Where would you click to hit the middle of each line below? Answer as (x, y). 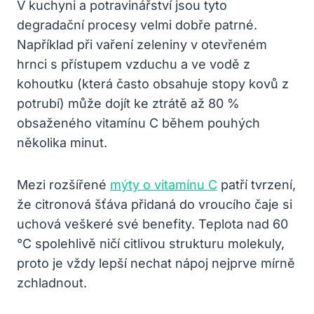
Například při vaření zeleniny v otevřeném (142, 44)
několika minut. (62, 142)
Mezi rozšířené (63, 184)
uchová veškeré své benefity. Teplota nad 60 (152, 224)
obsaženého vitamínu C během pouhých (138, 123)
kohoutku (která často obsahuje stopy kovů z (153, 83)
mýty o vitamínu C (164, 184)
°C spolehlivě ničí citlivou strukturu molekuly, (151, 243)
